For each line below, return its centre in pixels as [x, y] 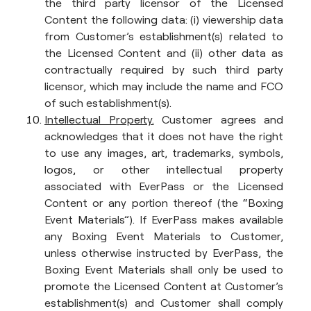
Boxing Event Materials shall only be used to [164, 269]
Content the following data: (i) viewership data [164, 19]
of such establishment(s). [108, 103]
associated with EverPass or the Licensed [164, 186]
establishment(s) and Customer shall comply [164, 303]
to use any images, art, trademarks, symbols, [164, 153]
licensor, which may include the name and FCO [164, 86]
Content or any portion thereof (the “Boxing [164, 203]
